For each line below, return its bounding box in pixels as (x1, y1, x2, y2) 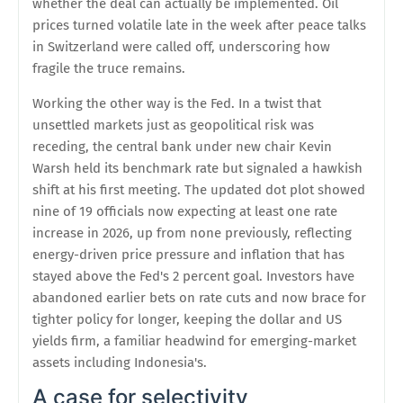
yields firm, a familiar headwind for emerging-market (32, 333, 356, 350)
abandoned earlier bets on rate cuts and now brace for (32, 290, 366, 307)
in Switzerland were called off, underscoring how (32, 39, 330, 56)
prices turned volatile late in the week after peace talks (32, 17, 366, 34)
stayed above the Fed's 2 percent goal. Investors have (32, 268, 354, 285)
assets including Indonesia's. (32, 354, 207, 372)
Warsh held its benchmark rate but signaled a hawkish (32, 160, 363, 177)
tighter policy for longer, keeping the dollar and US (32, 311, 342, 328)
